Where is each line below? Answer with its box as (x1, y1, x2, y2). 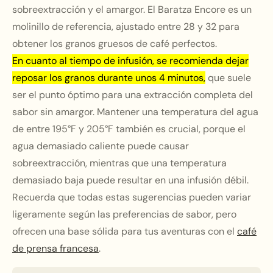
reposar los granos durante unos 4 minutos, (12, 71, 205, 84)
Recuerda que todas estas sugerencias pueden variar (12, 191, 251, 204)
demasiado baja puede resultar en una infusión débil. (12, 174, 249, 186)
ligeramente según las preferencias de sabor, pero (12, 208, 236, 221)
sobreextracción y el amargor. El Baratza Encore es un (12, 3, 252, 16)
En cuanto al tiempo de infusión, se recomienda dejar (12, 54, 249, 67)
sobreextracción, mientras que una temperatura (12, 157, 227, 169)
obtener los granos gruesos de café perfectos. (12, 37, 217, 50)
